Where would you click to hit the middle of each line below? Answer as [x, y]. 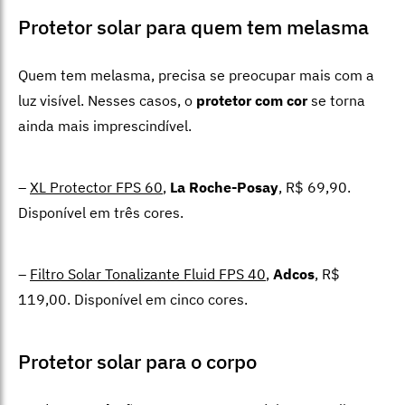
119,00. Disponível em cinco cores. [133, 300]
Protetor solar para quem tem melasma [193, 27]
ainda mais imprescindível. [105, 126]
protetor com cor [252, 101]
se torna [336, 101]
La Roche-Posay [224, 188]
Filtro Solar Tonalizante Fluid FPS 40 [148, 274]
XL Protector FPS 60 [96, 188]
